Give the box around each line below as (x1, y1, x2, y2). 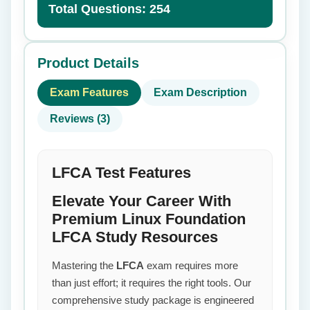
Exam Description (154, 86, 247, 98)
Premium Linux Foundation (52, 210, 246, 228)
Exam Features (50, 86, 129, 98)
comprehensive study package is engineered (52, 294, 254, 306)
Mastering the (52, 259, 116, 271)
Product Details (37, 55, 139, 71)
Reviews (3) (50, 113, 110, 125)
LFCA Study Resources (52, 228, 218, 246)
